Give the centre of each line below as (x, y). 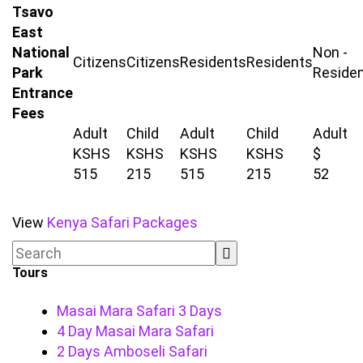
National (41, 52)
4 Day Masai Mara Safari (135, 331)
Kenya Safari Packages (122, 222)
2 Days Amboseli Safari (132, 351)
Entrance (43, 92)
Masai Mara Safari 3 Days (139, 310)
